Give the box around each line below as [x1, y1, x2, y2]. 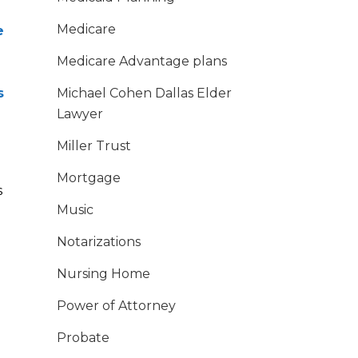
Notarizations [57, 234, 141, 250]
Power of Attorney [57, 298, 176, 314]
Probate [57, 330, 109, 346]
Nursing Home [57, 266, 150, 282]
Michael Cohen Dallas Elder [57, 86, 232, 101]
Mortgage [57, 170, 121, 186]
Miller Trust [57, 138, 131, 154]
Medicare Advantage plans [57, 54, 227, 70]
